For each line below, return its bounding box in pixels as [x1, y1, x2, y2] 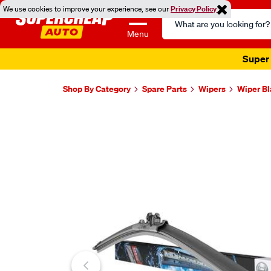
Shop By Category [63, 83, 131, 94]
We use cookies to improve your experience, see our [3, 4, 171, 14]
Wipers [198, 83, 226, 94]
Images [61, 110, 118, 131]
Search [162, 10, 192, 22]
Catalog [162, 24, 195, 36]
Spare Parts [142, 83, 187, 94]
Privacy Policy [171, 4, 217, 14]
